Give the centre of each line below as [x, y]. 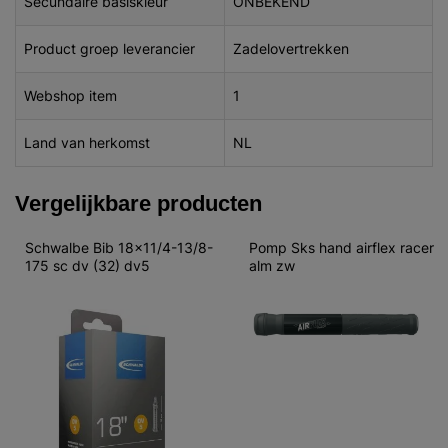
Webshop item [70, 95]
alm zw [272, 265]
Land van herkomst [87, 142]
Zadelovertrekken [291, 48]
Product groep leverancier [109, 48]
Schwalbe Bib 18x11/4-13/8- [119, 247]
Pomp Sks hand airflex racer [343, 247]
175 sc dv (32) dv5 [87, 265]
